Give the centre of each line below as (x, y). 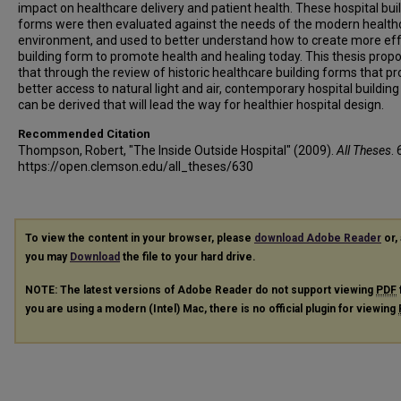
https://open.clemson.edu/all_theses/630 (136, 166)
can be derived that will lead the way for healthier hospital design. (201, 105)
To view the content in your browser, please (140, 238)
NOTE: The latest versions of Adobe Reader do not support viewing (200, 290)
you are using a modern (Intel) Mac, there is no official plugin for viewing (212, 308)
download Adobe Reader (318, 238)
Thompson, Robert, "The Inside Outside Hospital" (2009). (177, 150)
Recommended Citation (84, 134)
